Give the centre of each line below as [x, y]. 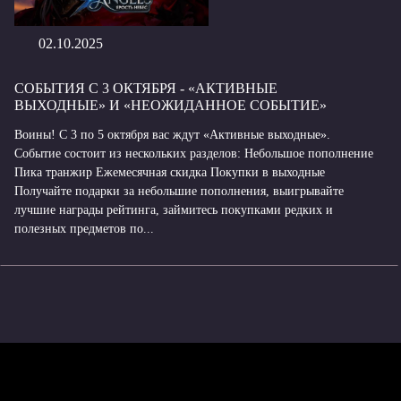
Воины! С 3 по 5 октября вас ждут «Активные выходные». [172, 134]
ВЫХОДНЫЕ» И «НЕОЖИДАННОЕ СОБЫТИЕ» [171, 105]
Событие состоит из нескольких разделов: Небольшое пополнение [194, 153]
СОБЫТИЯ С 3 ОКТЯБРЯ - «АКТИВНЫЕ [146, 88]
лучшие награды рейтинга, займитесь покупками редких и [174, 209]
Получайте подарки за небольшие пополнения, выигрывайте [179, 191]
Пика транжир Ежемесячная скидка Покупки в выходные [170, 172]
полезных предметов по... [84, 228]
